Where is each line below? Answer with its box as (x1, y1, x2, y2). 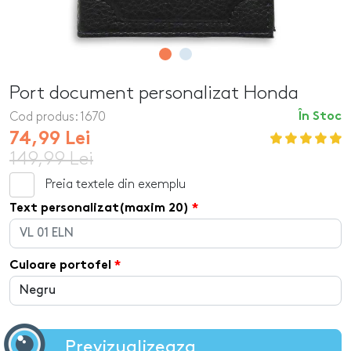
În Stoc (299, 111, 342, 123)
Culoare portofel (9, 260, 111, 272)
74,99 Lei (9, 131, 90, 149)
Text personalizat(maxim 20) (9, 203, 189, 215)
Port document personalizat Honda (9, 85, 299, 102)
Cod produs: (9, 111, 78, 123)
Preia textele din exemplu (45, 179, 186, 190)
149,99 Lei (9, 150, 93, 168)
